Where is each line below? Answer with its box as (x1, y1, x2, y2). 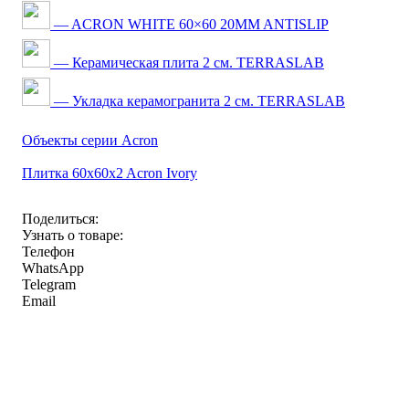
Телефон (22, 243, 75, 259)
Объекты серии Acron (22, 131, 158, 148)
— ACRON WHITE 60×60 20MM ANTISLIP (50, 16, 329, 32)
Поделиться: (22, 210, 99, 226)
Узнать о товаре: (22, 226, 123, 243)
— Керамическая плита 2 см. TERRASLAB (50, 54, 324, 70)
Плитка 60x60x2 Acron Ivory (22, 164, 197, 181)
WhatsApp (22, 259, 84, 276)
